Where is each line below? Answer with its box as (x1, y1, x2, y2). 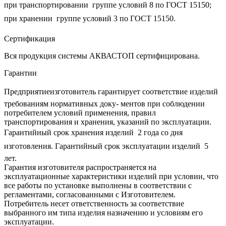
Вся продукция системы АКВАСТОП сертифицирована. (4, 51, 200, 61)
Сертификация (4, 34, 55, 43)
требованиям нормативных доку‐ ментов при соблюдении (4, 99, 205, 108)
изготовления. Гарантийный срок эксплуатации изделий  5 (4, 142, 208, 151)
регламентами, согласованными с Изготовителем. (4, 190, 176, 199)
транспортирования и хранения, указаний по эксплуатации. (4, 118, 211, 127)
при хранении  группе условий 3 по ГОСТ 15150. (4, 14, 176, 23)
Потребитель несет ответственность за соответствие (4, 199, 184, 208)
